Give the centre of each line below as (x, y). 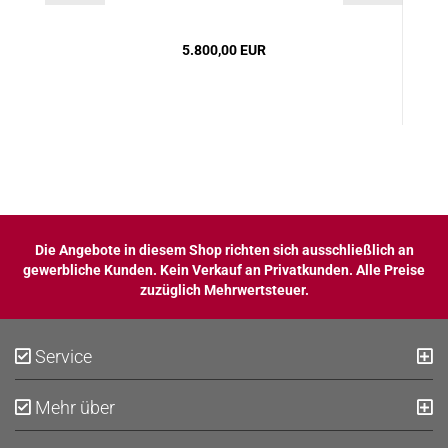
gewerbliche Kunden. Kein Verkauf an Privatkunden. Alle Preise (224, 270)
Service (61, 356)
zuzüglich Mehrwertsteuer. (224, 290)
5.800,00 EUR (223, 50)
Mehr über (73, 407)
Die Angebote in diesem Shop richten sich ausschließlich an (224, 250)
